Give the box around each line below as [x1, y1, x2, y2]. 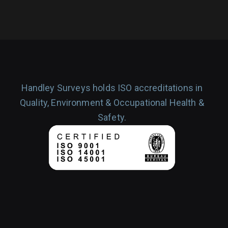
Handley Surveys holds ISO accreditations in [21, 82, 203, 93]
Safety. [97, 112, 126, 123]
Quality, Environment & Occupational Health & [19, 97, 204, 108]
